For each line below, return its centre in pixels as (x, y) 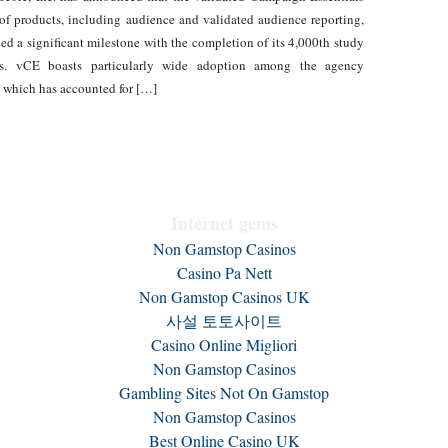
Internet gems (224, 223)
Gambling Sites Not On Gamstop (224, 392)
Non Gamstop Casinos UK (224, 296)
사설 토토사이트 (224, 320)
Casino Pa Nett (224, 272)
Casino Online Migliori (224, 344)
